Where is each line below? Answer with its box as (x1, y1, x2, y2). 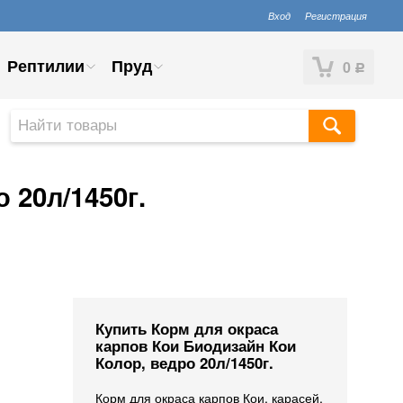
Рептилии (7, 54, 85, 77)
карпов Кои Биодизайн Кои (95, 335, 296, 356)
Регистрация (305, 8, 367, 22)
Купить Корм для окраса (95, 318, 278, 339)
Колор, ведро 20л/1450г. (95, 352, 273, 373)
